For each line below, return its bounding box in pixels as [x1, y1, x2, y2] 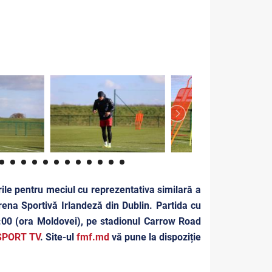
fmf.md [76, 231, 109, 243]
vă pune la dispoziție [109, 231, 202, 243]
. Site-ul [39, 231, 76, 243]
